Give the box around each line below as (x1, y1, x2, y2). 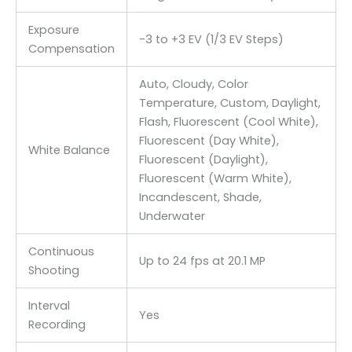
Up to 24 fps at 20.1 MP (138, 252, 266, 269)
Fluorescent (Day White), (138, 132, 279, 148)
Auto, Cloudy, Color (138, 75, 248, 92)
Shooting (27, 262, 79, 278)
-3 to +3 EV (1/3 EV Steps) (138, 31, 284, 47)
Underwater (138, 207, 205, 224)
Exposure (27, 21, 79, 38)
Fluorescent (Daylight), (138, 151, 268, 167)
